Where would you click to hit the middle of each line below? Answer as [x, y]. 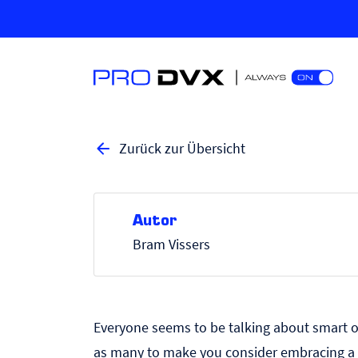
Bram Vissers [171, 244]
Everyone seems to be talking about [203, 327]
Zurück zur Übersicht [182, 148]
